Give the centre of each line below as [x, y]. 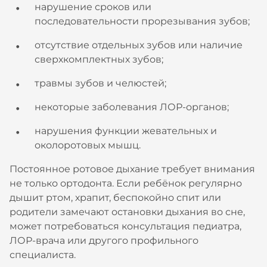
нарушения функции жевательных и [126, 131]
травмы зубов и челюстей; [100, 83]
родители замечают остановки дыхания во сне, [127, 212]
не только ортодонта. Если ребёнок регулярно [126, 183]
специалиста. [43, 255]
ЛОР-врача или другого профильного [104, 240]
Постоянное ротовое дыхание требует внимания [132, 169]
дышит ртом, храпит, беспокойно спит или [115, 198]
